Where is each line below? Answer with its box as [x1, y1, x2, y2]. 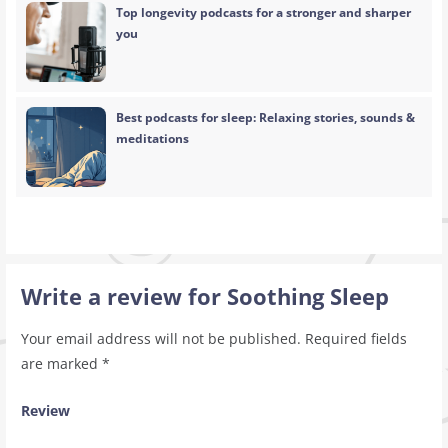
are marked [20, 353, 102, 373]
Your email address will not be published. [20, 328, 301, 348]
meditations [116, 130, 190, 148]
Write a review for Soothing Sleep [20, 281, 389, 311]
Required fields [304, 328, 407, 348]
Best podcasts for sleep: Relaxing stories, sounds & [116, 109, 416, 127]
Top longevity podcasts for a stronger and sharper [116, 4, 412, 22]
